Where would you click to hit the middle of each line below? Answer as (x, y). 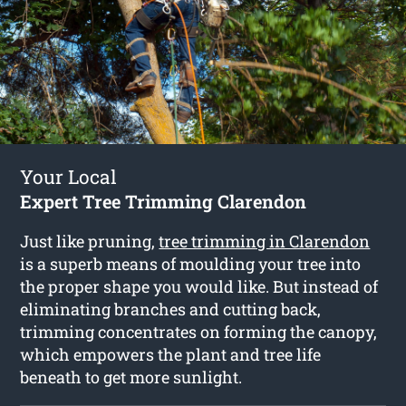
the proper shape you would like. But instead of (199, 286)
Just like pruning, (90, 241)
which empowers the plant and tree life (171, 354)
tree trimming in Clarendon (265, 241)
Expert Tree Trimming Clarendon (164, 201)
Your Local (69, 176)
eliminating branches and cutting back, (171, 309)
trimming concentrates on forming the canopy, (199, 331)
